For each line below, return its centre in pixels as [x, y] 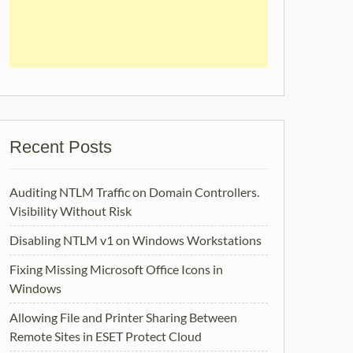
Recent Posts [61, 147]
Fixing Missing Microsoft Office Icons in [116, 269]
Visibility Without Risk [71, 211]
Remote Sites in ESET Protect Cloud [106, 336]
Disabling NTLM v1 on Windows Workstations [136, 240]
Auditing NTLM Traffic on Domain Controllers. [134, 192]
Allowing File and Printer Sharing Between [123, 317]
